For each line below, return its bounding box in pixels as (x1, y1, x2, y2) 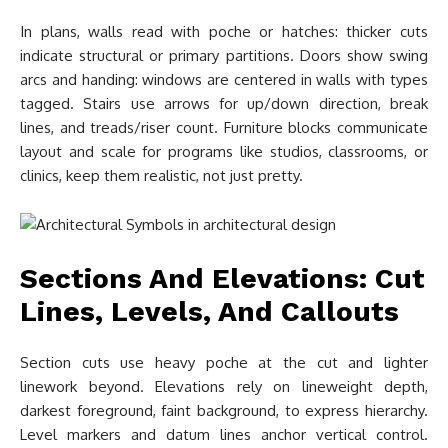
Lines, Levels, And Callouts (20, 295, 399, 328)
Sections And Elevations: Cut (20, 262, 425, 295)
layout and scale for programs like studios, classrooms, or (20, 142, 428, 161)
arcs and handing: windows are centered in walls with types (20, 70, 428, 89)
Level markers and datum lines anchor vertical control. (20, 425, 428, 444)
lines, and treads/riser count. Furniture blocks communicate (20, 118, 428, 137)
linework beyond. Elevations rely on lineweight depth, (20, 377, 428, 396)
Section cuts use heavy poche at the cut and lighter (20, 353, 428, 372)
